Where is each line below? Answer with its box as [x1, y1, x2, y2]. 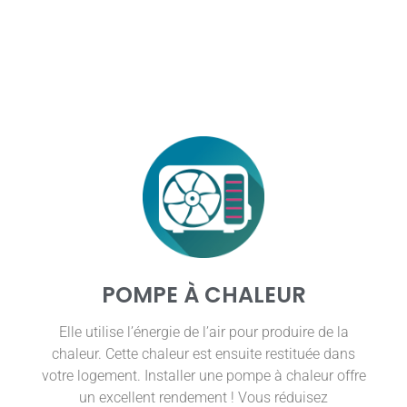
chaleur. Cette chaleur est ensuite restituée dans [52, 345, 355, 363]
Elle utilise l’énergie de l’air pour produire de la [58, 323, 349, 342]
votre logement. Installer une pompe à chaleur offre [41, 367, 366, 385]
